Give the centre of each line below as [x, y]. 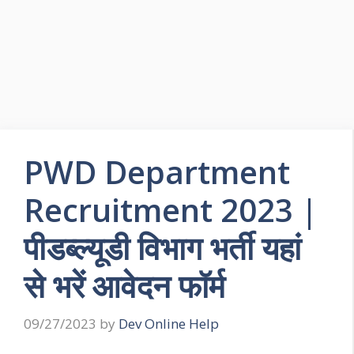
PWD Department [157, 172]
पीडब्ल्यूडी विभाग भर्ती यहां [162, 248]
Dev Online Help [169, 323]
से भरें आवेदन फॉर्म [124, 286]
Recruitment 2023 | [171, 210]
